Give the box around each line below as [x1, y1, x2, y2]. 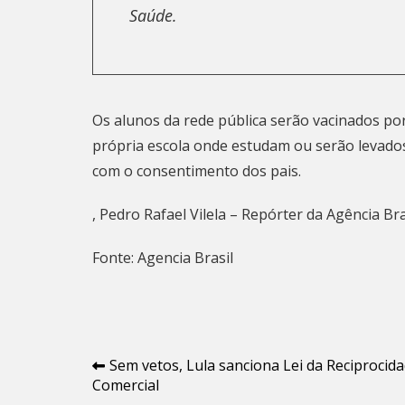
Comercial [92, 375, 159, 395]
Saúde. [129, 5, 177, 26]
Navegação [91, 353, 214, 385]
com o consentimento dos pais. [92, 161, 301, 181]
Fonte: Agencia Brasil [92, 248, 233, 268]
